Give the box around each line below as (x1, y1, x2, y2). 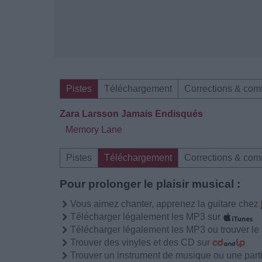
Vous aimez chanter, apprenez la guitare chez (70, 198, 261, 209)
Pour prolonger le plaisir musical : (60, 177, 240, 190)
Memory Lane (65, 124, 122, 135)
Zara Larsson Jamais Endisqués (60, 108, 203, 119)
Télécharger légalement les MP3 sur (70, 211, 223, 222)
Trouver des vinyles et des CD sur (70, 237, 212, 247)
